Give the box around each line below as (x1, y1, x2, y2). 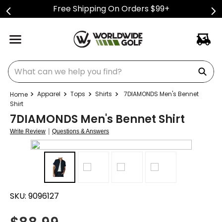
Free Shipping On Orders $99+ (53, 3, 169, 14)
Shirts (95, 90, 112, 98)
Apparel (37, 90, 60, 98)
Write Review (10, 128, 46, 135)
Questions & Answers (52, 128, 109, 135)
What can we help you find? (7, 58, 115, 70)
